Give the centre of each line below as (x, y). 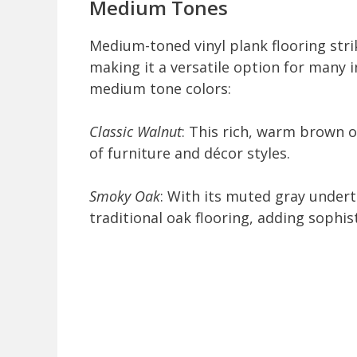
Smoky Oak (125, 196)
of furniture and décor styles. (190, 153)
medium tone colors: (160, 89)
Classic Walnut (135, 132)
